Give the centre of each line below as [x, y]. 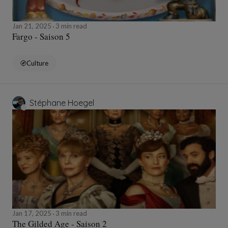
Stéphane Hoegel [62, 103]
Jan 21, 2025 [33, 26]
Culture [37, 63]
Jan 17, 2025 [33, 213]
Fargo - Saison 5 [41, 37]
